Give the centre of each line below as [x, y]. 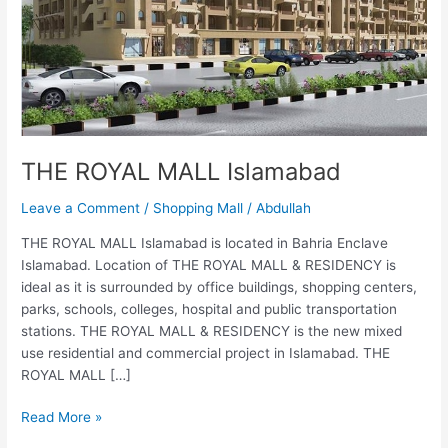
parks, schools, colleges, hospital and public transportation [209, 308]
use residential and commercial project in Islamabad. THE [206, 352]
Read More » [62, 417]
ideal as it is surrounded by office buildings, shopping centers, [219, 286]
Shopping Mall [198, 207]
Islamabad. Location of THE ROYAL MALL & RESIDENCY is [209, 264]
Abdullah [284, 207]
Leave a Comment [81, 207]
